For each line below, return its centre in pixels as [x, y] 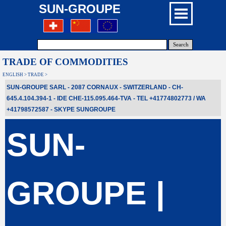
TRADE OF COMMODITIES [65, 62]
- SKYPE [63, 109]
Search [181, 45]
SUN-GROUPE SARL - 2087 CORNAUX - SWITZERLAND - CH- [95, 87]
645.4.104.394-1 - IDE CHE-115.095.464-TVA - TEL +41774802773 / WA [106, 98]
